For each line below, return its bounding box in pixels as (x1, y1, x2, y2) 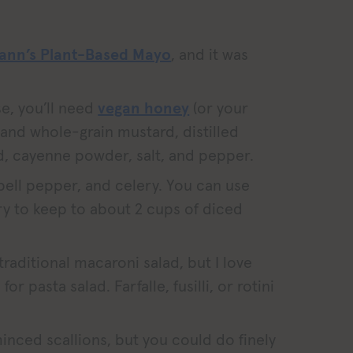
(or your (189, 97, 249, 118)
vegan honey (98, 97, 190, 118)
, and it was (171, 43, 249, 65)
